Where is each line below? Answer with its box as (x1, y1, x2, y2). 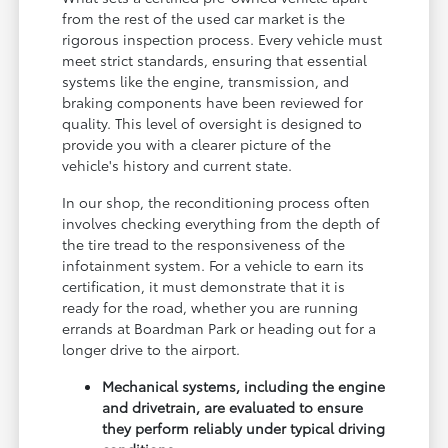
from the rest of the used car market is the (62, 8, 346, 29)
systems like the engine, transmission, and (62, 71, 350, 92)
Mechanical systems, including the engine (102, 376, 386, 397)
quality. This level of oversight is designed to (62, 113, 363, 134)
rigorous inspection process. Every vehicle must (62, 29, 383, 50)
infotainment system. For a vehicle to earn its (62, 255, 365, 276)
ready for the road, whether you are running (62, 297, 359, 318)
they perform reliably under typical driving (102, 418, 386, 439)
